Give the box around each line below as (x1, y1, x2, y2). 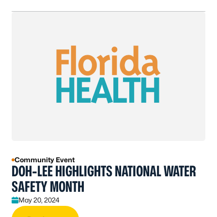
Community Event (15, 155, 75, 164)
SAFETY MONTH (12, 177, 84, 195)
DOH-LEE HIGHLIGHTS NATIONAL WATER (12, 162, 196, 180)
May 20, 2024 (18, 195, 60, 204)
